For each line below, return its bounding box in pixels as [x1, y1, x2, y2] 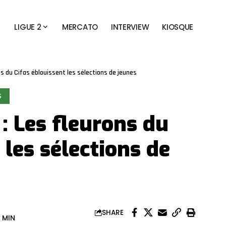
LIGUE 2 [14, 21, 41, 32]
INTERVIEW [110, 21, 149, 32]
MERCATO [62, 21, 98, 32]
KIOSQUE [162, 21, 194, 32]
